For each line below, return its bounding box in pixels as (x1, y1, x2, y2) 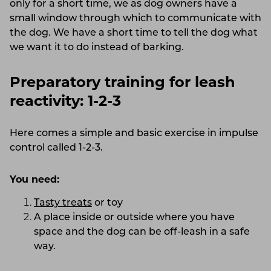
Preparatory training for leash (10, 76, 235, 91)
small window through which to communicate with (10, 13, 261, 24)
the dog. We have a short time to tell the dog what (10, 28, 258, 38)
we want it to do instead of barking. (10, 42, 184, 53)
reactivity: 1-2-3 (10, 94, 121, 109)
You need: (10, 175, 59, 185)
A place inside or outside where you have (34, 212, 235, 223)
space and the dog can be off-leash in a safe (34, 227, 250, 237)
